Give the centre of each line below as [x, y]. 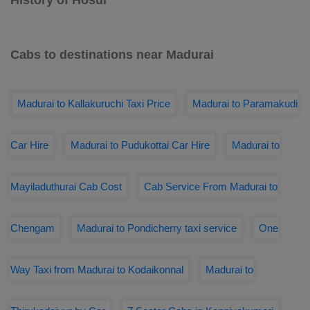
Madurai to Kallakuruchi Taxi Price [94, 103]
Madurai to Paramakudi [245, 103]
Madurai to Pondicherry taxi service [157, 228]
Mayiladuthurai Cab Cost [66, 186]
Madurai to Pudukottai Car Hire [140, 145]
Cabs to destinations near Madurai [112, 55]
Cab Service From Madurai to [211, 186]
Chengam [33, 228]
